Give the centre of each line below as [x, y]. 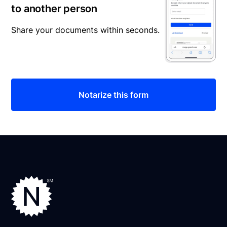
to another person [54, 8]
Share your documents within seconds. [86, 30]
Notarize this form [113, 95]
